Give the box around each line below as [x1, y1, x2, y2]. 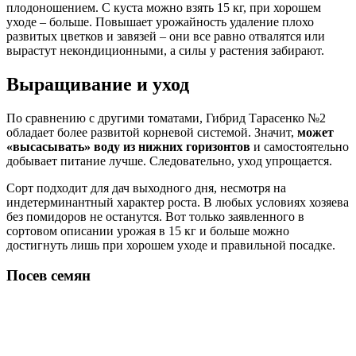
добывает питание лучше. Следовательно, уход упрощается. [6, 153, 332, 168]
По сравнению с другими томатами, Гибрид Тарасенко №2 [6, 110, 326, 125]
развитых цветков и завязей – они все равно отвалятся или [6, 29, 325, 43]
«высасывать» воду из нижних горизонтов [6, 139, 250, 153]
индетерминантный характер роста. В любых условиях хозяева [6, 195, 349, 209]
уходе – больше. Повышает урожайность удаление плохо [6, 14, 314, 29]
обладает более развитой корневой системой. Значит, [6, 125, 297, 139]
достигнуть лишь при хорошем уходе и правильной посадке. [6, 238, 335, 252]
